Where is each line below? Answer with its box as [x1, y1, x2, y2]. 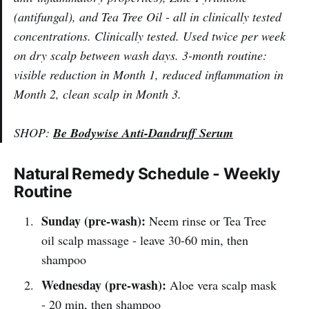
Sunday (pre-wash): [41, 211, 146, 230]
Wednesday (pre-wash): [41, 275, 166, 294]
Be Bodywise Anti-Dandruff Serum [53, 123, 233, 141]
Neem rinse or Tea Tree [145, 212, 266, 229]
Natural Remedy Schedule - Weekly [14, 163, 280, 183]
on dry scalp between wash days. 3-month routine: [14, 46, 267, 63]
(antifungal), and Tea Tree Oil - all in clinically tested [14, 8, 281, 25]
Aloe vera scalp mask [166, 276, 277, 293]
